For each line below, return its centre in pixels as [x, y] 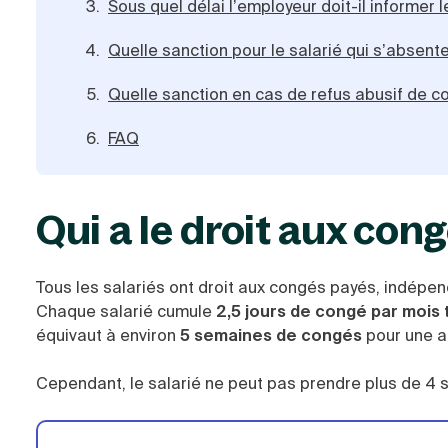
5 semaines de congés [271, 335]
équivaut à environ [108, 335]
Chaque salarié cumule [126, 311]
